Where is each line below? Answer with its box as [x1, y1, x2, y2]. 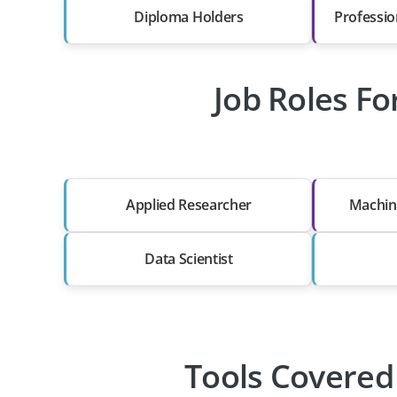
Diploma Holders [134, 7, 244, 27]
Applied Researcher [125, 195, 253, 214]
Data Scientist [144, 249, 233, 269]
